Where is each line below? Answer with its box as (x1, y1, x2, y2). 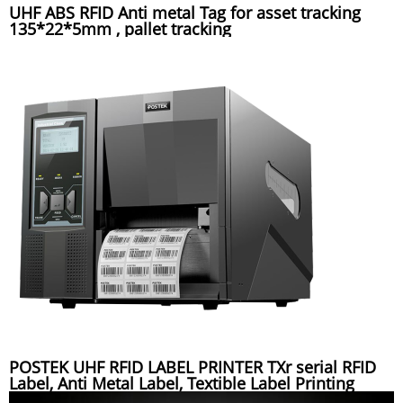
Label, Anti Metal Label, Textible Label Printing (9, 372, 354, 395)
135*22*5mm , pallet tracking (9, 18, 231, 40)
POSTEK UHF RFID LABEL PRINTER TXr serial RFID (9, 356, 376, 379)
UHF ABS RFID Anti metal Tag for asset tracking (9, 2, 361, 24)
